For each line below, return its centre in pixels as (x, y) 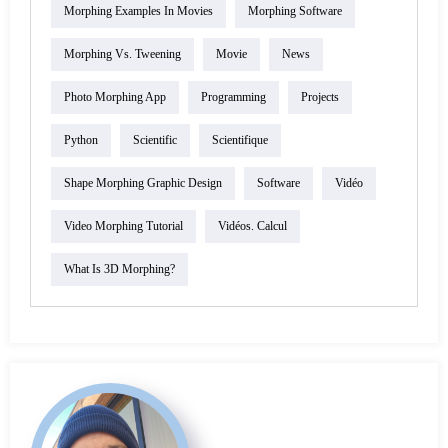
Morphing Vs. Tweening (122, 54)
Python (81, 140)
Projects (320, 97)
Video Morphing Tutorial (123, 226)
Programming (233, 97)
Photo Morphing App (115, 97)
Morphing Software (295, 11)
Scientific (155, 140)
